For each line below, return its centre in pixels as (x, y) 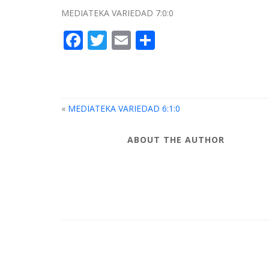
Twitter (139, 40)
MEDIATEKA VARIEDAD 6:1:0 (124, 108)
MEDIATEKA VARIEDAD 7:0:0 (117, 13)
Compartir (201, 40)
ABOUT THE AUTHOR (176, 140)
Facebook (125, 40)
